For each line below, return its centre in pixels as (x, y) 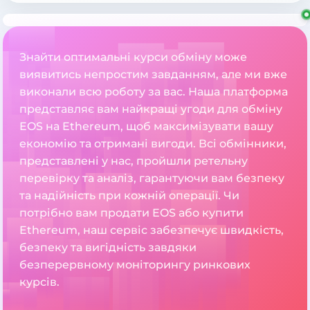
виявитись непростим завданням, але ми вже (153, 75)
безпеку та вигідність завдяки (108, 248)
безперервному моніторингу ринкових (135, 265)
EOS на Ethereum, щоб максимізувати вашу (146, 127)
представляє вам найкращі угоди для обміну (151, 109)
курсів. (39, 282)
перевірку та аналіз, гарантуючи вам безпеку (152, 179)
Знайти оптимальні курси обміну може (133, 57)
